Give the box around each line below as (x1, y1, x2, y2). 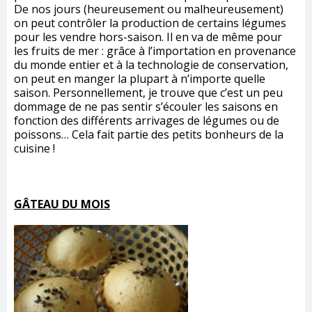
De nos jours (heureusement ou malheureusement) (14, 1, 283, 17)
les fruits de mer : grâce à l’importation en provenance (14, 43, 296, 59)
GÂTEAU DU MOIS (14, 196, 110, 212)
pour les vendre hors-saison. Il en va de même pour (14, 29, 282, 45)
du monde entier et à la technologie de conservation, (14, 57, 288, 73)
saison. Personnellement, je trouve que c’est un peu (14, 85, 283, 101)
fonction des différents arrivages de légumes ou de (14, 113, 279, 129)
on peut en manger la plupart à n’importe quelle (14, 71, 265, 87)
